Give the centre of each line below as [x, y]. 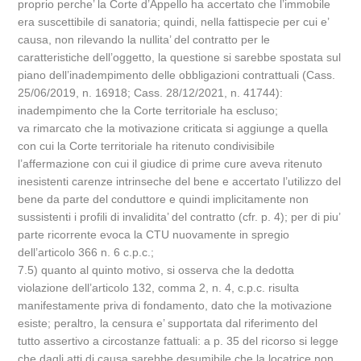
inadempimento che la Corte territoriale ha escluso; [148, 110]
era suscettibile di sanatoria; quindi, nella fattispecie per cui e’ [174, 22]
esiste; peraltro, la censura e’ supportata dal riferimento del [168, 323]
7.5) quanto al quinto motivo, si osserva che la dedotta [156, 270]
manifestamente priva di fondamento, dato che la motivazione [175, 305]
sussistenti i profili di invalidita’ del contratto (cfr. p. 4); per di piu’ [179, 217]
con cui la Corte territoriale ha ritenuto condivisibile [147, 146]
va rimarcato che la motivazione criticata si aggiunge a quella [173, 128]
